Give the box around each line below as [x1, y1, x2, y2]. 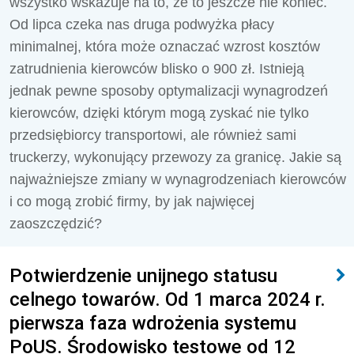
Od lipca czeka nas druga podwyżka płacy [9, 17, 274, 32]
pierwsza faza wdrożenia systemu [9, 311, 296, 334]
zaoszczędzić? [9, 216, 102, 232]
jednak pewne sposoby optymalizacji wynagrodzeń [9, 83, 328, 99]
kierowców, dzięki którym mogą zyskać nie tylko [9, 105, 309, 121]
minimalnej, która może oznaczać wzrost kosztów [9, 39, 320, 55]
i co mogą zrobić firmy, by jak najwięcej [9, 194, 254, 209]
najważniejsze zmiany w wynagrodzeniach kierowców [9, 171, 346, 187]
